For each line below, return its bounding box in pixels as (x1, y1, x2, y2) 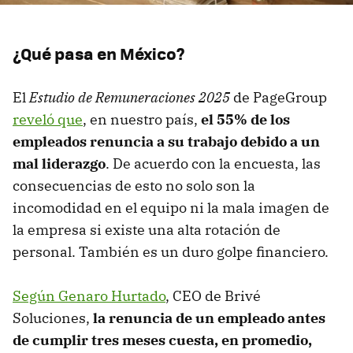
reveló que (13, 110, 83, 129)
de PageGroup (230, 88, 327, 107)
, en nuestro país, (83, 110, 201, 129)
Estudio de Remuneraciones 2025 (29, 88, 230, 107)
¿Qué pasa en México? (13, 41, 185, 66)
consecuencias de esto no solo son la (13, 176, 255, 195)
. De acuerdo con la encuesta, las (106, 154, 321, 173)
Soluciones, (13, 309, 93, 328)
